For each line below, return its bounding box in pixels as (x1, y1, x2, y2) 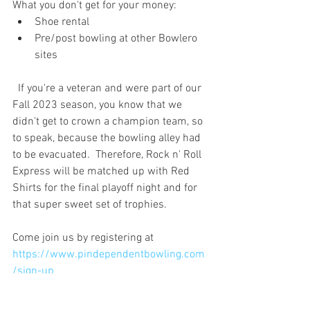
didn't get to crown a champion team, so (12, 114, 206, 129)
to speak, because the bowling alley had (12, 131, 203, 145)
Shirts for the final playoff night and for (12, 181, 200, 195)
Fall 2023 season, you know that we (12, 98, 185, 112)
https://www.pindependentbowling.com (12, 247, 205, 262)
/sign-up (12, 264, 54, 278)
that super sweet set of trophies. (12, 197, 170, 212)
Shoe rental (35, 15, 89, 29)
